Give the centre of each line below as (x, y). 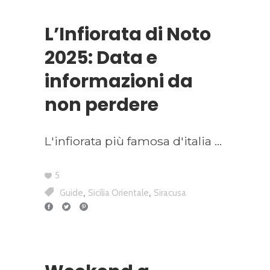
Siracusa (170, 193)
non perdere (102, 105)
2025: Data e (101, 58)
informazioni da (119, 82)
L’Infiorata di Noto (128, 35)
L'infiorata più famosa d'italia (130, 141)
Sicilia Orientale (118, 193)
